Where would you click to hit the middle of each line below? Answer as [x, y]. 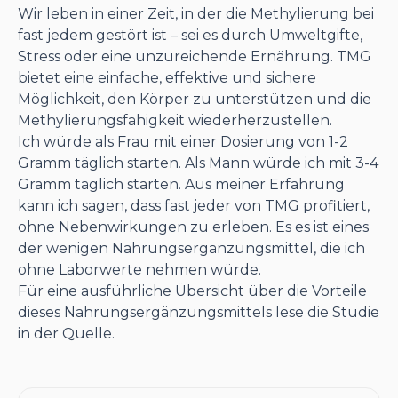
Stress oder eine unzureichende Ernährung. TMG [195, 56]
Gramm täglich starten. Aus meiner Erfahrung [181, 184]
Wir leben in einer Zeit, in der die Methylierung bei [196, 14]
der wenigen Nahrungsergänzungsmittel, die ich [191, 248]
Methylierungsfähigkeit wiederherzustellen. [175, 120]
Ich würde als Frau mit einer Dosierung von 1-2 [183, 142]
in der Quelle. [66, 334]
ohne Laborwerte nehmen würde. [139, 270]
